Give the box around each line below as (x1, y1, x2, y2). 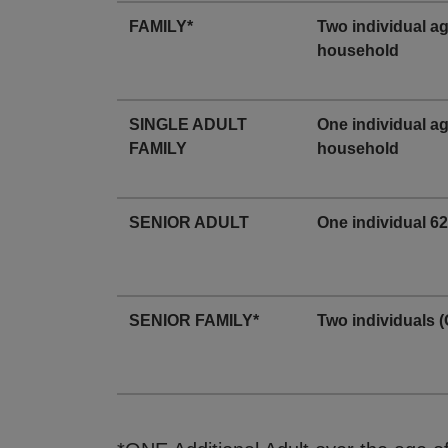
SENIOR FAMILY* (129, 312, 259, 329)
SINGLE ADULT (129, 116, 247, 133)
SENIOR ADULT (129, 214, 249, 231)
